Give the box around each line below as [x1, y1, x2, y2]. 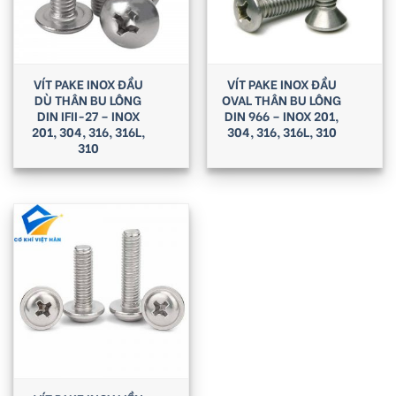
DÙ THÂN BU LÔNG [34, 90, 141, 110]
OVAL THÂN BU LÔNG [222, 90, 341, 110]
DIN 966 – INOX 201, [225, 106, 339, 126]
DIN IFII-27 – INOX [36, 106, 140, 126]
